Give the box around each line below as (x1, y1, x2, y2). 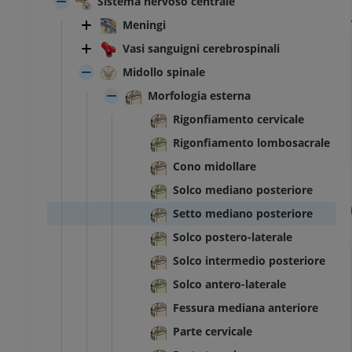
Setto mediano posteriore (173, 206, 313, 222)
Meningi (123, 17, 166, 33)
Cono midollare (173, 159, 256, 174)
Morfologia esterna (148, 88, 251, 104)
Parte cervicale (173, 324, 252, 339)
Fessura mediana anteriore (173, 300, 318, 316)
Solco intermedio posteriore (173, 253, 325, 269)
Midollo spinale (123, 64, 205, 80)
